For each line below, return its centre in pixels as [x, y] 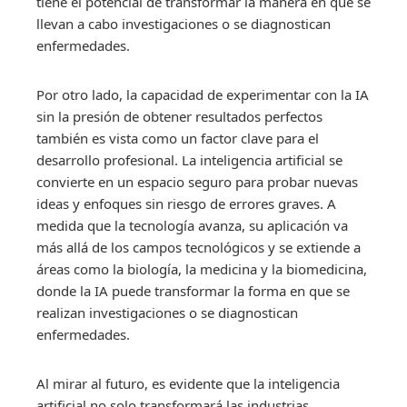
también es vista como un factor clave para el [178, 138]
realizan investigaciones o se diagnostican [167, 312]
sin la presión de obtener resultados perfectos [179, 116]
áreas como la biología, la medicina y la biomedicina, [202, 268]
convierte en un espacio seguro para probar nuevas [197, 181]
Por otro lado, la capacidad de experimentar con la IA [203, 94]
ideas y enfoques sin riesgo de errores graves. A [186, 203]
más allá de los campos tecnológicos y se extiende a [199, 247]
